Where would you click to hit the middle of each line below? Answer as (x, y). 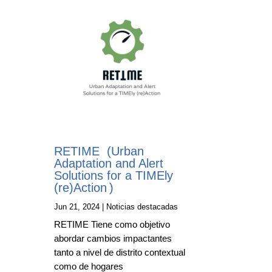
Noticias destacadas (142, 206)
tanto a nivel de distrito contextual (120, 252)
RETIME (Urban (99, 151)
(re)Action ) (84, 187)
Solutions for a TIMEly (114, 175)
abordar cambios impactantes (113, 238)
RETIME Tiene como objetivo (112, 224)
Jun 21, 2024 (77, 206)
